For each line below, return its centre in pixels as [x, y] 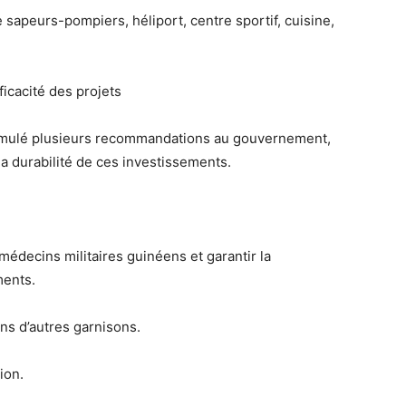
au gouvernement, [271, 138]
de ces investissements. [152, 162]
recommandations [153, 138]
